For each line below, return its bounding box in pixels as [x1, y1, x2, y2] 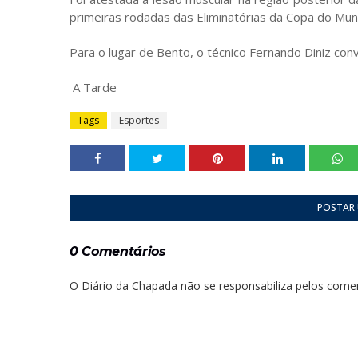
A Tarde [70, 78, 117, 95]
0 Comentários [70, 243, 166, 259]
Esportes [119, 113, 159, 127]
